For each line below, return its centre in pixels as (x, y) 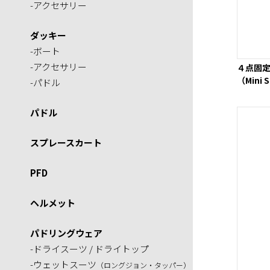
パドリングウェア (66, 233)
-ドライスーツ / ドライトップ (89, 249)
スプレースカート (66, 143)
